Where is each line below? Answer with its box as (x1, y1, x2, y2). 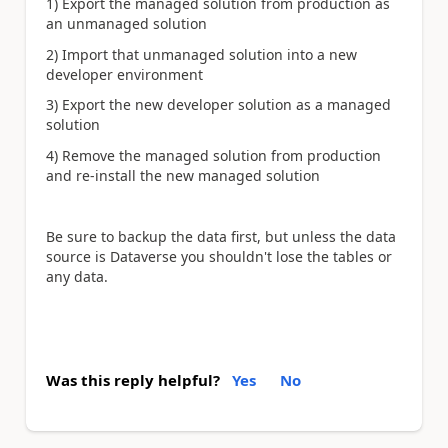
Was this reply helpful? (46, 370, 220, 390)
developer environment (46, 64, 203, 84)
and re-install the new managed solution (46, 165, 320, 185)
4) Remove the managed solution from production (46, 145, 381, 165)
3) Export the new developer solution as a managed (46, 95, 391, 114)
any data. (46, 266, 108, 286)
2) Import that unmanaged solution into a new (46, 44, 357, 64)
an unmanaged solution (46, 14, 207, 33)
